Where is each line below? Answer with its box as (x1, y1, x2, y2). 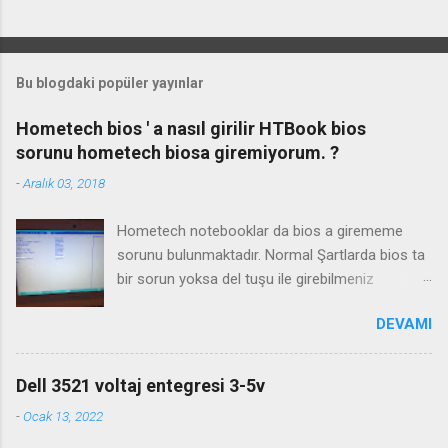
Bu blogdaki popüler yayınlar (16, 74, 204, 91)
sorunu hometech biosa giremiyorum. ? (16, 141, 339, 163)
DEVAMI (376, 314, 432, 333)
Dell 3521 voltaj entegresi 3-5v (16, 374, 265, 396)
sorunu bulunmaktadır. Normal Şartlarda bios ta (117, 245, 426, 264)
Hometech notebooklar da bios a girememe (117, 221, 404, 240)
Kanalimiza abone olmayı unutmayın (117, 341, 353, 360)
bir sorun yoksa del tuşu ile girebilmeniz (117, 269, 375, 288)
